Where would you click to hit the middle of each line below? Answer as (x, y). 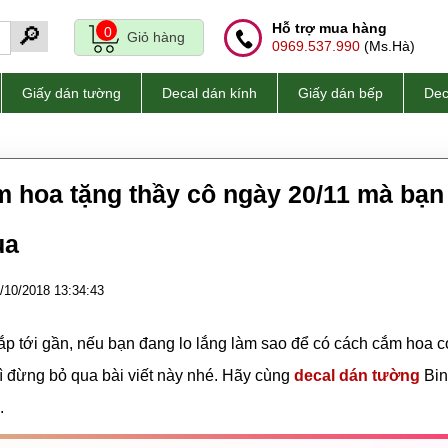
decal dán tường (357, 375)
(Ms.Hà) (387, 46)
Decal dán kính (209, 93)
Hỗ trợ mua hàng (329, 28)
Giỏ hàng (156, 37)
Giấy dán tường (71, 93)
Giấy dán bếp (340, 93)
